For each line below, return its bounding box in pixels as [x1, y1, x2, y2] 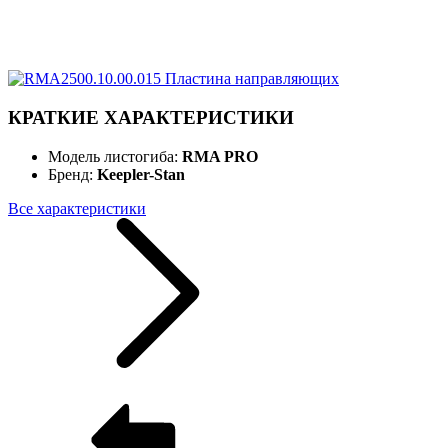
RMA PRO [182, 147, 258, 165]
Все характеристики [8, 199, 146, 217]
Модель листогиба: [48, 147, 182, 165]
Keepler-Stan [97, 165, 185, 183]
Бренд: [48, 165, 97, 183]
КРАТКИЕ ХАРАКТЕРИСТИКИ [8, 107, 294, 128]
